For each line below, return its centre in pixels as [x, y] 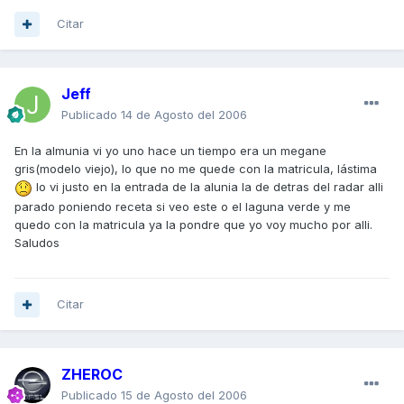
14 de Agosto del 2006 [184, 115]
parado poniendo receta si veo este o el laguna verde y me [183, 206]
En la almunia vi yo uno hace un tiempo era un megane [170, 151]
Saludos [37, 242]
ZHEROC [92, 375]
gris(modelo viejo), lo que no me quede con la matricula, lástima [196, 169]
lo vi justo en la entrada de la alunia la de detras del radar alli [208, 187]
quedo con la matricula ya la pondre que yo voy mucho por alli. [193, 224]
